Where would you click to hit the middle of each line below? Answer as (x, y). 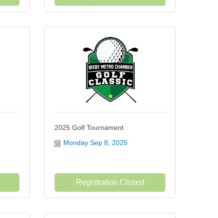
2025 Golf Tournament (89, 127)
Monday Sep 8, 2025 (95, 143)
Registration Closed (110, 182)
